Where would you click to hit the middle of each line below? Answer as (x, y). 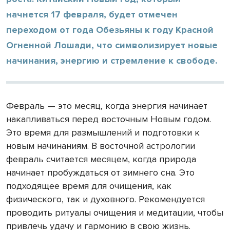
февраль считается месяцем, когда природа (101, 159)
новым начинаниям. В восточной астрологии (101, 146)
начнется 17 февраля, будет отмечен (92, 14)
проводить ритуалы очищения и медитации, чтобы (115, 212)
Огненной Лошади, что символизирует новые (112, 45)
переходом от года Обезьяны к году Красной (110, 30)
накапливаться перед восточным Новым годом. (109, 119)
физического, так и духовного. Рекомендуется (106, 199)
